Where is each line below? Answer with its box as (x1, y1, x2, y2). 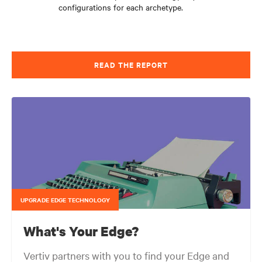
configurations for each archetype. (58, 1, 183, 13)
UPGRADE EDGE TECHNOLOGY (20, 195, 110, 204)
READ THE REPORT (94, 59, 168, 70)
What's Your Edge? (23, 222, 139, 240)
